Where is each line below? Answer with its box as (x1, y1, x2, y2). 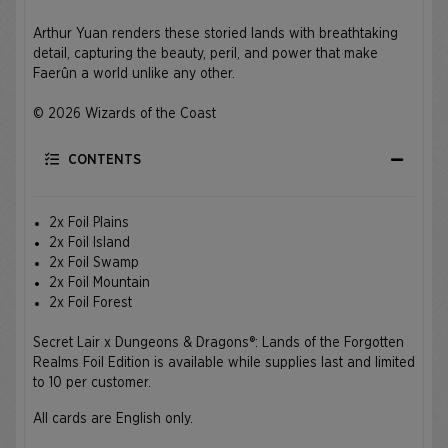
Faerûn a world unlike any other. (33, 67, 235, 81)
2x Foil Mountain (49, 276, 150, 290)
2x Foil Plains (49, 216, 129, 230)
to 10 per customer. (33, 376, 151, 390)
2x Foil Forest (49, 296, 132, 310)
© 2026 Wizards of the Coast (33, 107, 216, 121)
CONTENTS (64, 153, 141, 167)
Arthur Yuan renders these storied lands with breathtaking (33, 27, 398, 41)
